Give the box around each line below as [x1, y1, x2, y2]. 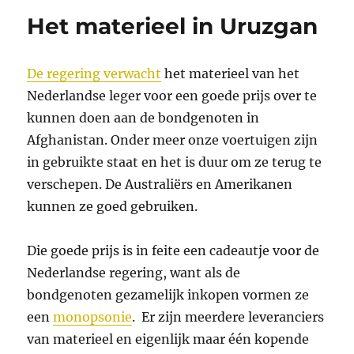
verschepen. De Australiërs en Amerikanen [27, 176, 293, 193]
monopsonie [53, 309, 133, 326]
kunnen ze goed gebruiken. [27, 198, 198, 215]
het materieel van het [161, 66, 300, 82]
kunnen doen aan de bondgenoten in [27, 110, 260, 126]
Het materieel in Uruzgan [27, 13, 318, 40]
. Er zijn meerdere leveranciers [132, 309, 325, 326]
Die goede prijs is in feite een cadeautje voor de [27, 243, 320, 259]
